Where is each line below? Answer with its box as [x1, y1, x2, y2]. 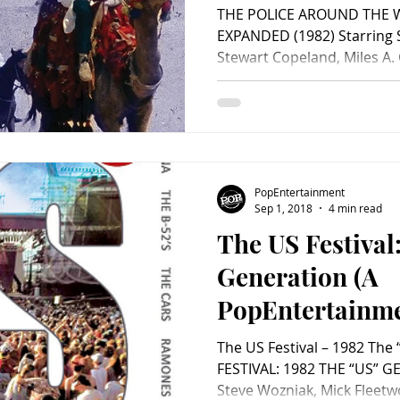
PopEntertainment [254, 185, 345, 199]
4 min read [329, 200, 382, 215]
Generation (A [217, 259, 379, 293]
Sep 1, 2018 [254, 200, 312, 215]
